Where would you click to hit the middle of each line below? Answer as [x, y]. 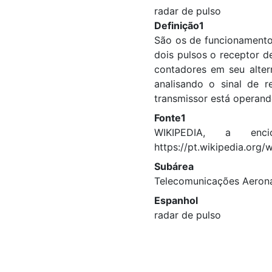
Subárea [174, 166]
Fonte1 [170, 118]
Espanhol [176, 200]
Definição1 [179, 25]
